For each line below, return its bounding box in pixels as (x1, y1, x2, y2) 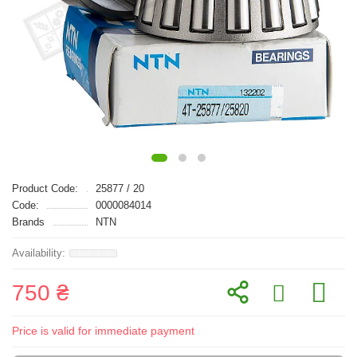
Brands (12, 216, 45, 228)
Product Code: (12, 182, 78, 194)
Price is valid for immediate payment (12, 324, 194, 337)
